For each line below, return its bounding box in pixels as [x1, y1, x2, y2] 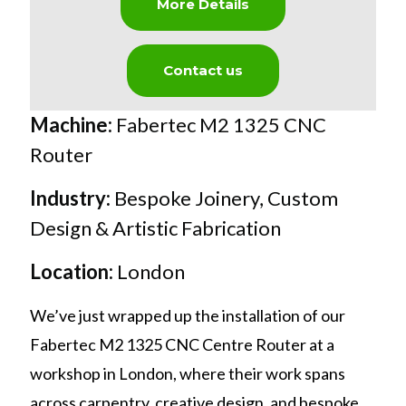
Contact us [163, 62, 243, 80]
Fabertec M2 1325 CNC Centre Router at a [30, 334, 334, 355]
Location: [30, 259, 113, 285]
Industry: [30, 186, 114, 211]
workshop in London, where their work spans [30, 363, 345, 384]
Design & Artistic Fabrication [30, 216, 281, 241]
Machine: [30, 112, 116, 138]
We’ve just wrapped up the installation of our [30, 305, 345, 326]
